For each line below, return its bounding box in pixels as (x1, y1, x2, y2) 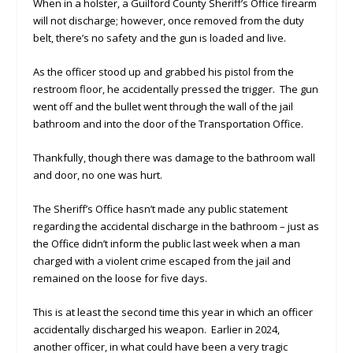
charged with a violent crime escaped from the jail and (33, 253, 292, 268)
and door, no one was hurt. (33, 168, 163, 183)
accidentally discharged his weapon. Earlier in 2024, (33, 321, 281, 336)
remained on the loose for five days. (33, 270, 208, 285)
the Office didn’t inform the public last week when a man (33, 236, 301, 251)
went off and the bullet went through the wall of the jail (33, 99, 294, 114)
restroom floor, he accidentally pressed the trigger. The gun (33, 82, 319, 97)
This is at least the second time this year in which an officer (33, 304, 314, 319)
